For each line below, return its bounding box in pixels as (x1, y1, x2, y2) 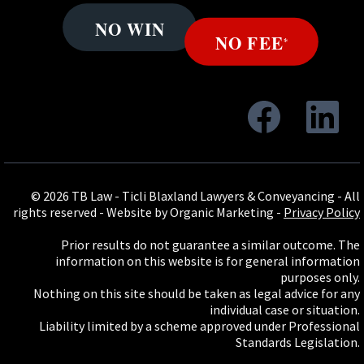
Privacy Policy (284, 203, 360, 220)
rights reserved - (13, 203, 106, 220)
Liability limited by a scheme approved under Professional (39, 317, 360, 334)
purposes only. (280, 268, 360, 285)
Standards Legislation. (236, 333, 360, 350)
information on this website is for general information (55, 252, 360, 269)
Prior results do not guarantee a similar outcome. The (61, 236, 360, 253)
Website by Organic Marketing (106, 203, 274, 220)
